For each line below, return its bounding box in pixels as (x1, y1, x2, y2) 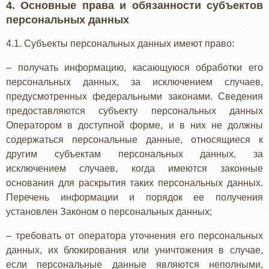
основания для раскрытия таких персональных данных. (6, 178, 263, 188)
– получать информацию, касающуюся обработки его (6, 62, 263, 73)
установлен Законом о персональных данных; (6, 207, 212, 217)
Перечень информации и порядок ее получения (6, 192, 263, 202)
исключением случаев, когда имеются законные (6, 163, 263, 174)
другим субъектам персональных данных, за (6, 149, 263, 159)
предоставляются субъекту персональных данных (6, 106, 263, 116)
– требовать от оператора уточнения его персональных (6, 231, 263, 241)
